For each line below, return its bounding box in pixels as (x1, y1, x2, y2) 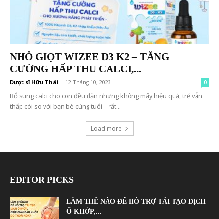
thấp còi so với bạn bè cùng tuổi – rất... (10, 102, 121, 111)
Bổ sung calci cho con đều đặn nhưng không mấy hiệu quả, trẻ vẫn (10, 91, 202, 101)
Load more (90, 124, 122, 133)
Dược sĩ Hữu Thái (10, 78, 59, 86)
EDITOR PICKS (10, 175, 74, 185)
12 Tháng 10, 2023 (66, 78, 111, 86)
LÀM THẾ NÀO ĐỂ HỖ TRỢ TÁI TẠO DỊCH (66, 198, 206, 206)
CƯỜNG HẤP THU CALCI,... (10, 63, 141, 75)
